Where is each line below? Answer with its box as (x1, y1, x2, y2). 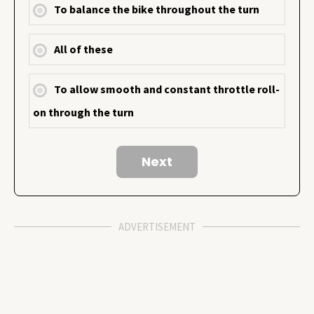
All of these (54, 42, 114, 56)
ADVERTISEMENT (118, 220, 196, 233)
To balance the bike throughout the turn (54, 2, 260, 16)
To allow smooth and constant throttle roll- (54, 82, 280, 96)
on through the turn (33, 105, 135, 119)
